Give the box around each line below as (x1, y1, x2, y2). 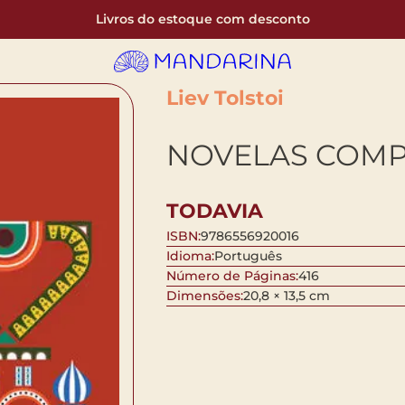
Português (213, 248, 282, 265)
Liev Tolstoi (165, 86, 284, 110)
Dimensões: (165, 287, 243, 305)
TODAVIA (165, 199, 263, 224)
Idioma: (165, 248, 214, 265)
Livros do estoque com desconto (95, 11, 310, 27)
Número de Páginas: (165, 268, 298, 285)
